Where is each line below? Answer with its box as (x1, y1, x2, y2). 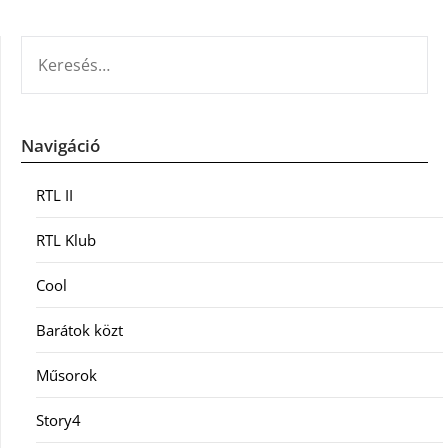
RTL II (36, 184, 73, 205)
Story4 (36, 409, 81, 430)
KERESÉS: (20, 36, 82, 57)
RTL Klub (36, 229, 96, 250)
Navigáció (21, 133, 100, 157)
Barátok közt (36, 319, 123, 340)
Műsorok (36, 364, 97, 385)
